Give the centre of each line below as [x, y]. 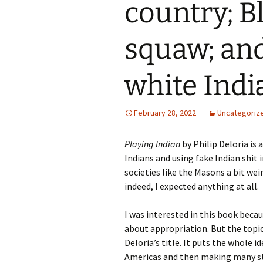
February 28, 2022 [165, 113]
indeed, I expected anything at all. [192, 186]
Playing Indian [152, 144]
